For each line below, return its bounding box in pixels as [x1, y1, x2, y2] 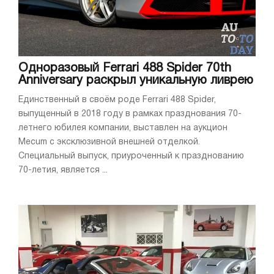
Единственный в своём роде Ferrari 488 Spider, [18, 96, 216, 105]
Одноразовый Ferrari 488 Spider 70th [18, 63, 231, 75]
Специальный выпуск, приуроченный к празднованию [18, 152, 244, 161]
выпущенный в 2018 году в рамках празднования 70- [18, 110, 242, 119]
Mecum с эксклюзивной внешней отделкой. [18, 138, 200, 147]
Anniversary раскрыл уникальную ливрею [18, 75, 253, 87]
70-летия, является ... [18, 166, 108, 175]
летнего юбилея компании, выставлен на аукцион [18, 124, 228, 133]
